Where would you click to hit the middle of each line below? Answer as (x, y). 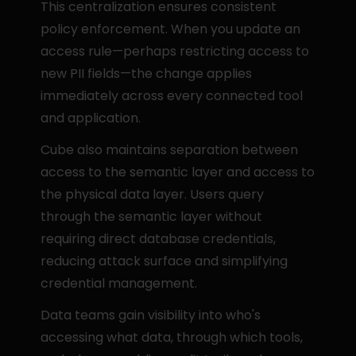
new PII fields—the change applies (147, 74)
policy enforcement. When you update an (171, 29)
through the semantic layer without (152, 217)
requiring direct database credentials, (159, 239)
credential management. (119, 283)
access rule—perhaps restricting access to (175, 51)
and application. (91, 118)
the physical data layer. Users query (153, 194)
